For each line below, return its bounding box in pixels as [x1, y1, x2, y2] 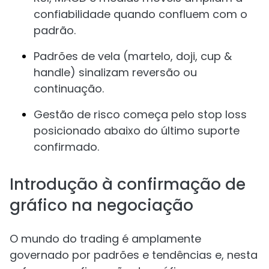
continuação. [34, 81, 104, 96]
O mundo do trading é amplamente [10, 231, 201, 246]
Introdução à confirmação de [10, 174, 246, 195]
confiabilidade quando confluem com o [34, 7, 247, 22]
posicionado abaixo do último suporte [34, 123, 240, 138]
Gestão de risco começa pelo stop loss [34, 107, 247, 122]
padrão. [34, 23, 76, 38]
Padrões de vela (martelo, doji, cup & [34, 49, 232, 64]
